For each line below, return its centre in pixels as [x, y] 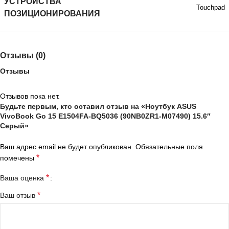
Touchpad [211, 8]
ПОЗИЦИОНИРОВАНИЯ [52, 14]
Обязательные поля [169, 147]
